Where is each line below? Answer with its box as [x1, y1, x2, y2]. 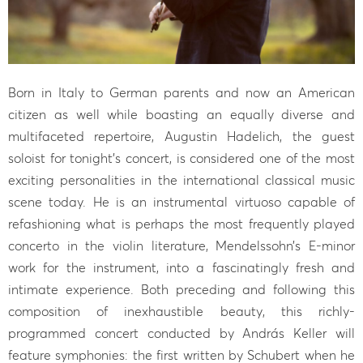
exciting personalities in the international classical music [8, 171, 355, 188]
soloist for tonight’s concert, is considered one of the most [8, 149, 355, 166]
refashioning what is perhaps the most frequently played [8, 215, 355, 232]
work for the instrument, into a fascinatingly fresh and [8, 258, 355, 275]
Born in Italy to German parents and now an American [8, 83, 355, 100]
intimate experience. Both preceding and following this [8, 280, 355, 297]
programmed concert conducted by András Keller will [8, 324, 355, 341]
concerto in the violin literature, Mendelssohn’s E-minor [8, 237, 355, 254]
